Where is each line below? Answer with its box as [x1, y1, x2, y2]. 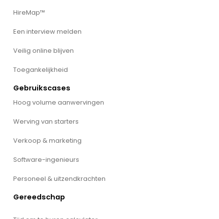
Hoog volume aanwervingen [13, 98, 104, 108]
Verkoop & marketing [13, 136, 82, 146]
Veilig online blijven [13, 45, 74, 55]
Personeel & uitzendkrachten [13, 174, 106, 184]
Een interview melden [13, 26, 82, 36]
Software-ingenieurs [13, 155, 79, 165]
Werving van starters [13, 117, 79, 127]
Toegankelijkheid [13, 65, 68, 74]
